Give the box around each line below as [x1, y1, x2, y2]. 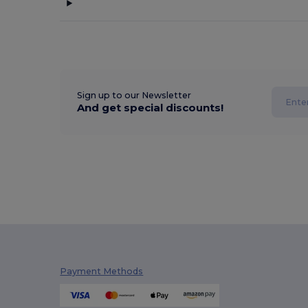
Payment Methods [60, 266, 144, 277]
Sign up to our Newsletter [77, 90, 192, 101]
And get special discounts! [77, 101, 224, 115]
